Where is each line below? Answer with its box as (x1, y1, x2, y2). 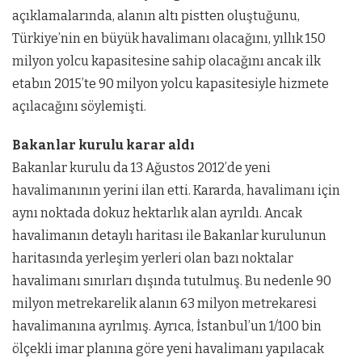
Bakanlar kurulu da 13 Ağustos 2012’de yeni (12, 159, 271, 175)
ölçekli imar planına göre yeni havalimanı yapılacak (12, 340, 324, 356)
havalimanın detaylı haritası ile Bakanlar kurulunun (12, 227, 326, 243)
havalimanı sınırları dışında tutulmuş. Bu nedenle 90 (12, 272, 331, 288)
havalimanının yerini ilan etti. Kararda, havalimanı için (12, 182, 340, 198)
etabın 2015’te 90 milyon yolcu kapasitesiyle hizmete (12, 75, 329, 91)
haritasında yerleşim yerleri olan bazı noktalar (12, 250, 293, 266)
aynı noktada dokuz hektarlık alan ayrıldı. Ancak (12, 204, 302, 221)
